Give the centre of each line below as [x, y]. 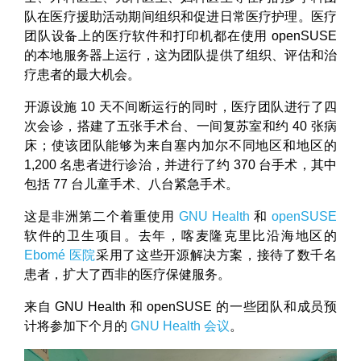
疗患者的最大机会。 [82, 75]
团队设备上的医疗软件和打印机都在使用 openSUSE [180, 36]
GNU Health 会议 [180, 326]
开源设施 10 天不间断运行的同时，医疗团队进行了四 [180, 107]
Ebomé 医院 [60, 255]
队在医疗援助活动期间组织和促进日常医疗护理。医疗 [180, 17]
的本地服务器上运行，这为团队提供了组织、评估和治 [180, 55]
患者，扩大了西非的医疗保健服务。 [127, 274]
